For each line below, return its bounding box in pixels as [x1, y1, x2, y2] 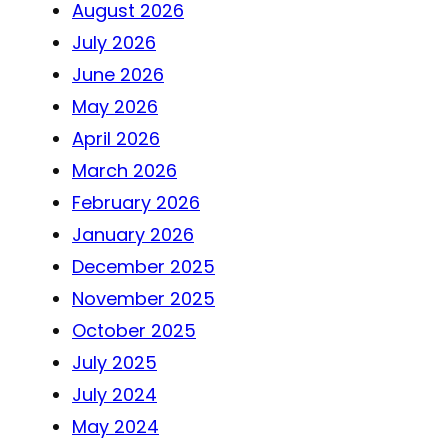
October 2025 [72, 317, 196, 343]
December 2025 [72, 253, 215, 279]
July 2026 [72, 29, 156, 55]
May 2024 [72, 413, 159, 439]
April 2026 [72, 125, 160, 151]
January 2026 [72, 221, 194, 247]
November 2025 [72, 285, 215, 311]
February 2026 [72, 189, 200, 215]
